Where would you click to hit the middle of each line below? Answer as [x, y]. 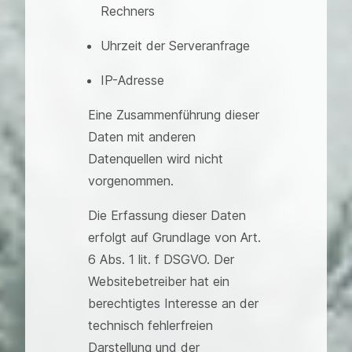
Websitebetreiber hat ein [159, 281]
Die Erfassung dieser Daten [167, 215]
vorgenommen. [131, 181]
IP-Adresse [132, 80]
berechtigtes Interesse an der [173, 303]
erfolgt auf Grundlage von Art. [174, 237]
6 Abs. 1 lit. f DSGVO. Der [161, 259]
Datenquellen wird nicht [156, 159]
